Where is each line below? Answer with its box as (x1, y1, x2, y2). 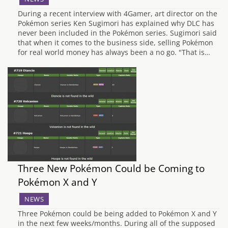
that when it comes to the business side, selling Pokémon (18, 38, 213, 47)
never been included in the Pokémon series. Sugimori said (18, 28, 217, 38)
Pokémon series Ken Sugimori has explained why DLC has (18, 18, 214, 28)
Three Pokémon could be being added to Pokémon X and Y (18, 209, 217, 218)
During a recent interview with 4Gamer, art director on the (18, 9, 217, 18)
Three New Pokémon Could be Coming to (18, 161, 205, 175)
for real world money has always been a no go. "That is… (18, 47, 210, 57)
